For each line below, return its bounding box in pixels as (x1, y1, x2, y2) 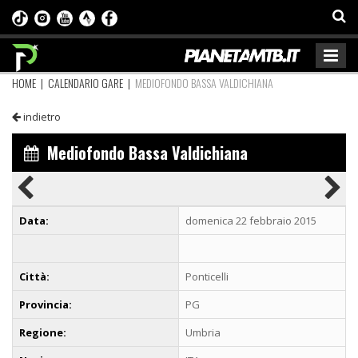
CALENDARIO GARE (48, 74, 123, 91)
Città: (19, 268, 50, 284)
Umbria (185, 324, 221, 340)
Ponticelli (185, 268, 229, 284)
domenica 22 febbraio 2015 (185, 213, 316, 228)
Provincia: (19, 296, 72, 312)
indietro (21, 109, 61, 124)
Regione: (19, 324, 66, 340)
